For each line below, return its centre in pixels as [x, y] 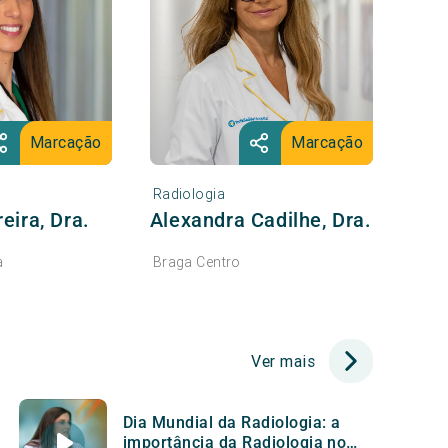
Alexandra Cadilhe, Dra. [260, 219]
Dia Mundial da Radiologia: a [231, 422]
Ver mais [283, 360]
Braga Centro [196, 261]
